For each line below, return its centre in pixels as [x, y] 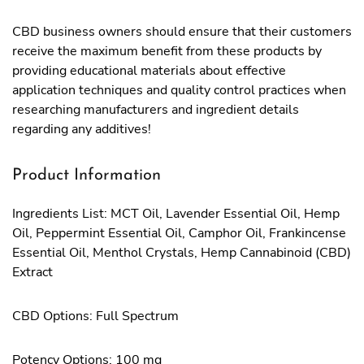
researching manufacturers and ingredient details [156, 110]
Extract [32, 272]
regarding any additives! [82, 129]
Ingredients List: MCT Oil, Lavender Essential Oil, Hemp [176, 214]
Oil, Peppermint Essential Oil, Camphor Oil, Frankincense [179, 233]
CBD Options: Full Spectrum [95, 316]
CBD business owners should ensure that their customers [182, 32]
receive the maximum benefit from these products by [167, 51]
